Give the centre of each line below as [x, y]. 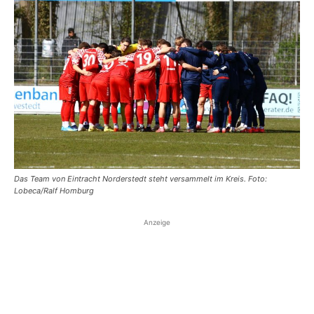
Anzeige [157, 222]
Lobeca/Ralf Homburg [54, 191]
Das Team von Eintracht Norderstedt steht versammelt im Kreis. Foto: [141, 179]
